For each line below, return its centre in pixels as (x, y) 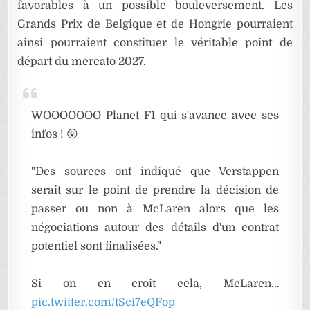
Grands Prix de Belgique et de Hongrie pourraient (155, 25)
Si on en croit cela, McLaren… (155, 284)
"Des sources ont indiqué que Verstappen (155, 172)
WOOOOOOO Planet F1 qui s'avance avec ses (155, 116)
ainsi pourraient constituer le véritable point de (155, 43)
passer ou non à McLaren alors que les (155, 209)
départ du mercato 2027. (82, 62)
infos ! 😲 (55, 135)
